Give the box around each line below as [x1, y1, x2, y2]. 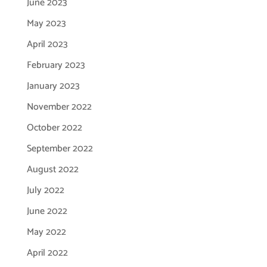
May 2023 [26, 15, 66, 32]
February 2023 [26, 57, 85, 73]
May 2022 [26, 224, 66, 240]
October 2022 [26, 120, 82, 136]
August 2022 [26, 162, 79, 178]
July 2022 [26, 182, 64, 198]
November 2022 [26, 99, 92, 115]
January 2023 [26, 78, 80, 94]
